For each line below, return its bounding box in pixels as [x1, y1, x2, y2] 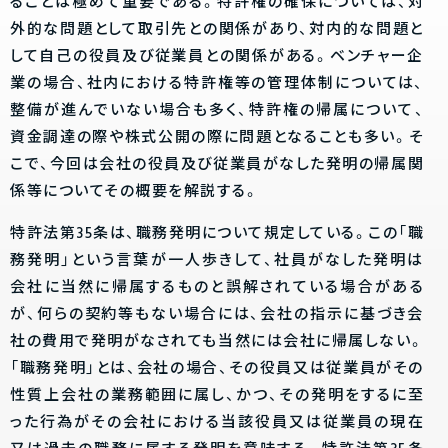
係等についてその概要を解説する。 [10, 180, 259, 204]
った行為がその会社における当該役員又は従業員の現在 [10, 411, 424, 435]
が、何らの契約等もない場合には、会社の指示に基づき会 [10, 303, 424, 327]
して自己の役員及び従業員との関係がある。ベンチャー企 [10, 45, 424, 69]
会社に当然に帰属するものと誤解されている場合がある [10, 276, 424, 300]
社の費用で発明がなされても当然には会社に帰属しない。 [10, 330, 424, 354]
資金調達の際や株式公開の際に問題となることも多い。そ [10, 126, 424, 150]
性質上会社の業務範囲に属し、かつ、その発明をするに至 [10, 384, 424, 408]
